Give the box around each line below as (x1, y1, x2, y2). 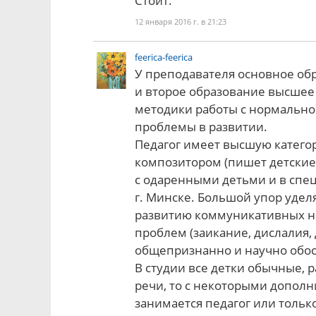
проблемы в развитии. (135, 119, 268, 135)
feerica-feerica (135, 51, 193, 63)
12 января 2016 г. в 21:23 (135, 16, 227, 27)
